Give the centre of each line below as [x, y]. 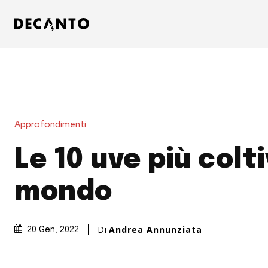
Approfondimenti [50, 124]
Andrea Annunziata [156, 229]
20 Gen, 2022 [53, 230]
